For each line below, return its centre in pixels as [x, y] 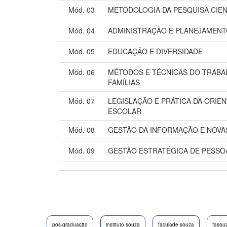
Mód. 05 [82, 51]
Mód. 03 [82, 9]
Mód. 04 [82, 30]
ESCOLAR [125, 111]
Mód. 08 [82, 129]
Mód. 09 [82, 150]
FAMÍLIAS [124, 82]
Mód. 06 [82, 72]
